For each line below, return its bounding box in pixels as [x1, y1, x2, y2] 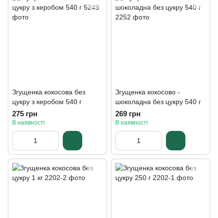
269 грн [115, 109, 141, 118]
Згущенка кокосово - [115, 88, 180, 96]
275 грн [12, 109, 37, 118]
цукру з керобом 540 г [12, 98, 82, 106]
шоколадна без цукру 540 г [115, 98, 201, 106]
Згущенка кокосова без [12, 88, 85, 96]
